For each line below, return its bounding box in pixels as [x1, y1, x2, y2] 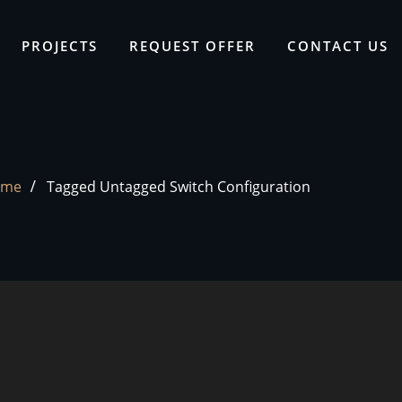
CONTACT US [287, 36, 389, 55]
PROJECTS [22, 36, 98, 55]
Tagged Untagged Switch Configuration [47, 177, 310, 197]
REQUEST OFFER [129, 36, 256, 55]
